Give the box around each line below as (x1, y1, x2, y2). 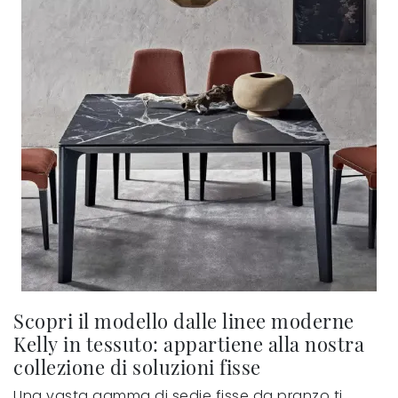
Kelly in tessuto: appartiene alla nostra (13, 330, 364, 356)
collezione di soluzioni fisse (13, 353, 261, 379)
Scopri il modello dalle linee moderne (13, 306, 354, 333)
